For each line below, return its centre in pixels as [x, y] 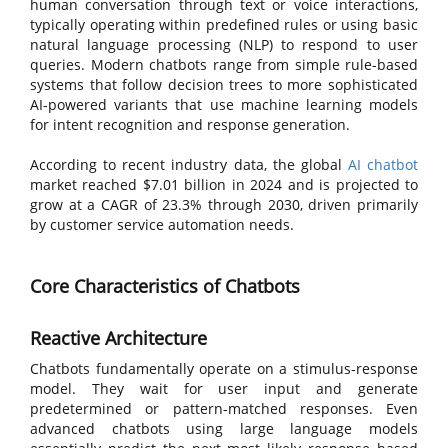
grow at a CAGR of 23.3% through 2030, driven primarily [224, 204]
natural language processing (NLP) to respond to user [224, 44]
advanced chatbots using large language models [224, 428]
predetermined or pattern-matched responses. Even [224, 408]
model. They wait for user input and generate [224, 388]
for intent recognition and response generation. [190, 124]
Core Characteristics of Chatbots [165, 286]
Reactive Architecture [118, 338]
